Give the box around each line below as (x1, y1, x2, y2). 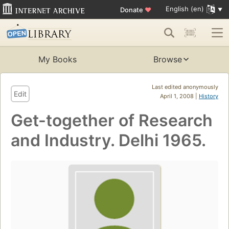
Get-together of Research (11, 110, 213, 131)
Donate (120, 5, 145, 14)
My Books (38, 54, 77, 65)
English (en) (165, 5, 204, 13)
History (199, 93, 218, 100)
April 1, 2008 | (160, 93, 199, 100)
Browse (153, 54, 182, 65)
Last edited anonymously (152, 83, 218, 91)
